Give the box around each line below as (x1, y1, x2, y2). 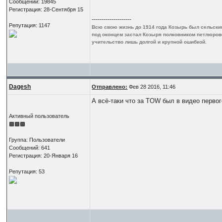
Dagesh (9, 83, 31, 90)
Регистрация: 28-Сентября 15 (9, 6, 84, 12)
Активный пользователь (9, 112, 70, 119)
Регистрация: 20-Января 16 (9, 152, 78, 159)
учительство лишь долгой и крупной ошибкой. (92, 39, 207, 45)
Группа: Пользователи (9, 136, 65, 143)
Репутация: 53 (9, 168, 45, 174)
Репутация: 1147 (9, 22, 51, 28)
